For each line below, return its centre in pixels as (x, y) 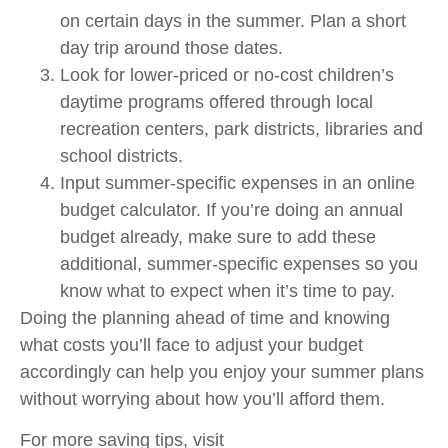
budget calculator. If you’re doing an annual (231, 209)
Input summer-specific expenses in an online (237, 182)
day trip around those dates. (171, 47)
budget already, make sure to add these (218, 236)
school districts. (121, 155)
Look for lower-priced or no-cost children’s (227, 74)
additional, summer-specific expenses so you (239, 263)
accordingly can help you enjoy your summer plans (222, 371)
